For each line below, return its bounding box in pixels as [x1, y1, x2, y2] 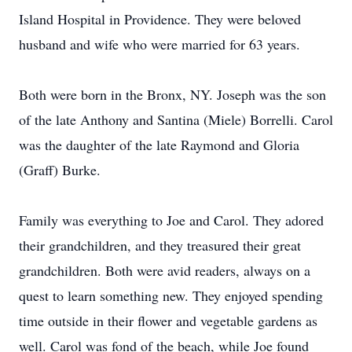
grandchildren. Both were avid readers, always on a [19, 261, 310, 280]
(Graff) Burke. [19, 160, 101, 179]
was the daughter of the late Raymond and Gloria [19, 135, 299, 154]
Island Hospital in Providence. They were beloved [19, 9, 301, 28]
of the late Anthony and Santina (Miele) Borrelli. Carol [19, 110, 333, 129]
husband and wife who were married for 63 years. [19, 35, 300, 53]
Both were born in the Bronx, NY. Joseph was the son [19, 85, 326, 104]
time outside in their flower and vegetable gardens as [19, 311, 317, 330]
